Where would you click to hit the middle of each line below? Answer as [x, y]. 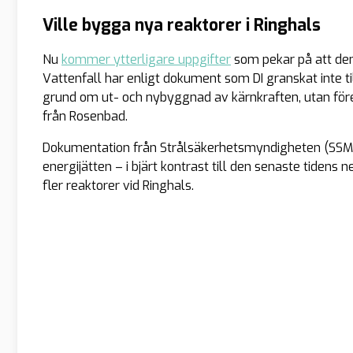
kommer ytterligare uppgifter [146, 60]
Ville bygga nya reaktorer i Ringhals [182, 26]
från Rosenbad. [85, 117]
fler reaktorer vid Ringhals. [118, 186]
